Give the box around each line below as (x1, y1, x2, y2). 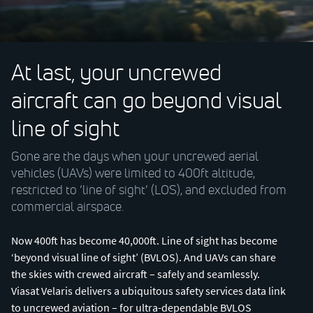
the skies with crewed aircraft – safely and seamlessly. (11, 267, 260, 281)
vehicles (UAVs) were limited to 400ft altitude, (11, 166, 255, 181)
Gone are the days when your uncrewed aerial (11, 149, 259, 164)
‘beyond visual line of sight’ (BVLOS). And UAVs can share (11, 250, 276, 264)
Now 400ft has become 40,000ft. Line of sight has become (11, 233, 277, 247)
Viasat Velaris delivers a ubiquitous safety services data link (11, 284, 286, 298)
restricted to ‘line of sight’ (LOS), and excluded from (11, 182, 286, 198)
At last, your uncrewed (11, 59, 221, 86)
